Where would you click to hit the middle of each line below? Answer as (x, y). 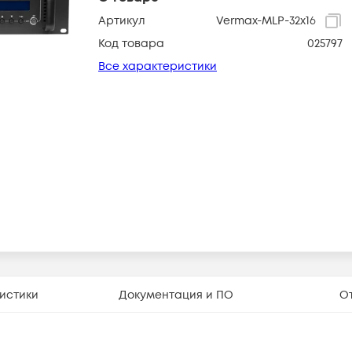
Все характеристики (158, 66)
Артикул (122, 21)
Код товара (131, 44)
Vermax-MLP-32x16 (266, 21)
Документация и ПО (176, 295)
